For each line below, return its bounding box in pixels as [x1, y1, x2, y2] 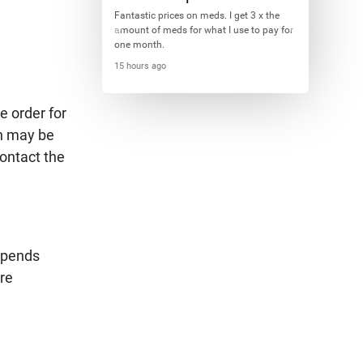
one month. [113, 39, 164, 50]
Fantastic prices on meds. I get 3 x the [113, 10, 280, 21]
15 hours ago [113, 61, 166, 71]
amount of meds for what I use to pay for [113, 24, 293, 36]
